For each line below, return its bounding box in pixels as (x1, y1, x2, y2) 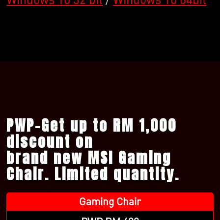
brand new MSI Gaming (6, 146, 172, 169)
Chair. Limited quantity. (6, 163, 180, 185)
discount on (6, 130, 94, 153)
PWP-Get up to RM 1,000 (6, 114, 177, 137)
